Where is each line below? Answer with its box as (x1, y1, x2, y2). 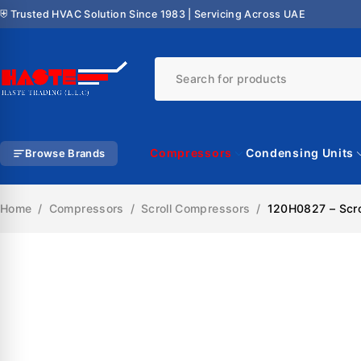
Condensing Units (245, 146, 355, 160)
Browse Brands (25, 146, 106, 160)
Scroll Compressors (140, 201, 251, 215)
